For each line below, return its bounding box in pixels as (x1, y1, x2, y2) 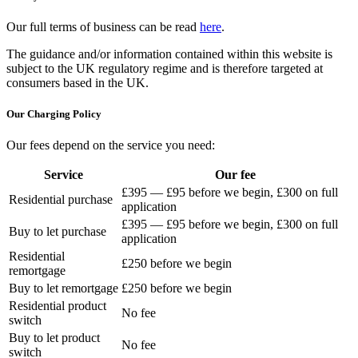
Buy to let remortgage (9, 281, 118, 296)
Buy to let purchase (9, 225, 106, 239)
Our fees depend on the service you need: (6, 138, 215, 153)
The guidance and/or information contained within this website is (6, 46, 332, 61)
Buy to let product (9, 331, 100, 345)
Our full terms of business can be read (6, 19, 200, 34)
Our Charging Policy (6, 107, 101, 120)
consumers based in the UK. (6, 75, 149, 89)
